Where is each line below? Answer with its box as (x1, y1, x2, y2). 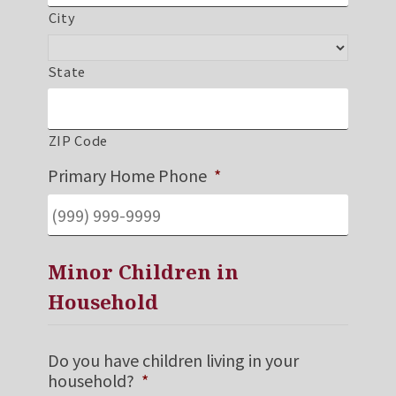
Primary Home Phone (47, 164, 207, 187)
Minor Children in (47, 258, 239, 286)
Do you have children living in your (47, 348, 299, 372)
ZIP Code (48, 131, 109, 150)
